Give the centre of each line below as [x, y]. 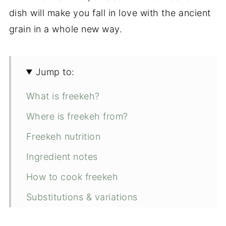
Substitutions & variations [82, 197]
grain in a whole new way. [66, 29]
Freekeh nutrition [63, 136]
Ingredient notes [62, 156]
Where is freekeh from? [77, 116]
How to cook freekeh [72, 177]
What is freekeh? [63, 96]
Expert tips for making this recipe [99, 217]
